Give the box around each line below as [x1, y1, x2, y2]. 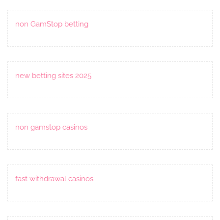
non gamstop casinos [15, 122, 87, 132]
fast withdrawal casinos [15, 174, 93, 183]
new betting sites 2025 [15, 71, 91, 80]
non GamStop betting [15, 19, 88, 28]
